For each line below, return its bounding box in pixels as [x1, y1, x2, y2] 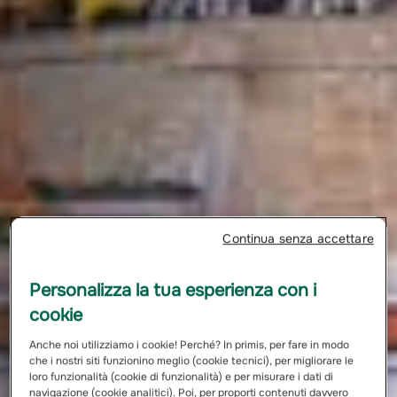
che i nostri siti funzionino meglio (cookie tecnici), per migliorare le [29, 353, 354, 368]
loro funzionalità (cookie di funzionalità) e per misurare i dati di [29, 369, 334, 384]
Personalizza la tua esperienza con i [29, 278, 317, 301]
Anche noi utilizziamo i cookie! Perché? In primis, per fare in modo [29, 337, 350, 352]
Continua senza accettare [222, 230, 374, 246]
